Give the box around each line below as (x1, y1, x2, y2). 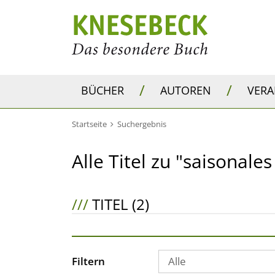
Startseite (72, 118, 107, 130)
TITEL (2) (88, 194, 149, 214)
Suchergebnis (117, 118, 166, 130)
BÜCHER (81, 82, 124, 98)
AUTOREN (160, 82, 211, 98)
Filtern (72, 254, 105, 268)
